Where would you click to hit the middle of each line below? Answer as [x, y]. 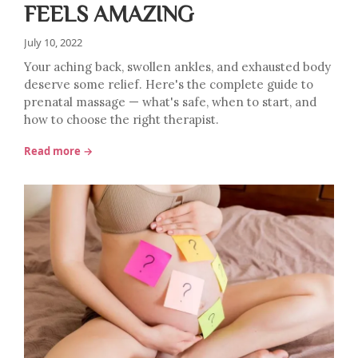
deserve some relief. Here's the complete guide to [169, 84]
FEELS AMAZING [109, 13]
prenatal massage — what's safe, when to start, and [170, 102]
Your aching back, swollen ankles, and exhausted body [177, 67]
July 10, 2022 [53, 42]
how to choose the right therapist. [121, 119]
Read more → [58, 151]
